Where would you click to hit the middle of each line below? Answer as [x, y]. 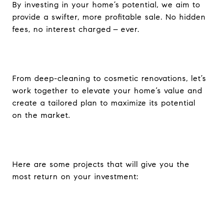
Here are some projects [60, 164]
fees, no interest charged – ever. [76, 29]
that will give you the [148, 164]
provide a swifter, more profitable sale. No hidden [109, 17]
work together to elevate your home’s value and [107, 90]
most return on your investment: [75, 176]
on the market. [41, 115]
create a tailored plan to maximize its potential [104, 103]
